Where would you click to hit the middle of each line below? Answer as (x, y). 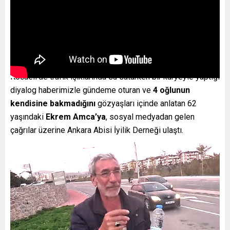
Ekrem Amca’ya (76, 117)
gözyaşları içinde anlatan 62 (146, 103)
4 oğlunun (171, 90)
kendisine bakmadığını (53, 103)
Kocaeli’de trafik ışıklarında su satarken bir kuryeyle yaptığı (115, 76)
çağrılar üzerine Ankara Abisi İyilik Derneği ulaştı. (97, 130)
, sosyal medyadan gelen (150, 117)
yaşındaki (28, 117)
